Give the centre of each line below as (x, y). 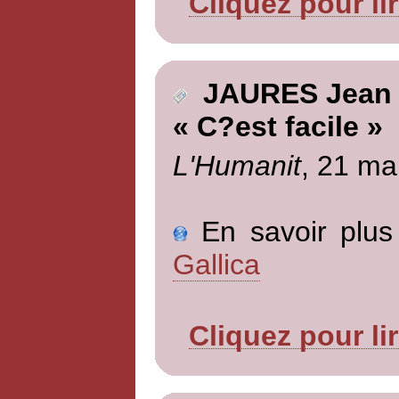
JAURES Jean (289, 94)
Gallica (216, 264)
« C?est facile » (277, 127)
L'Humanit (236, 165)
